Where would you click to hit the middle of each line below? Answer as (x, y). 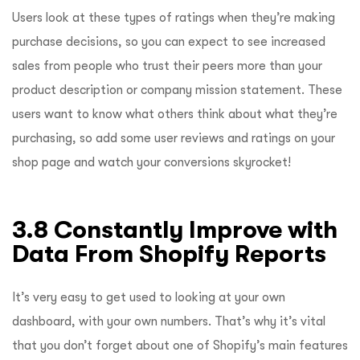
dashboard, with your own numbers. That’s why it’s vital (169, 321)
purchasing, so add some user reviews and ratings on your (174, 138)
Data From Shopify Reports (169, 253)
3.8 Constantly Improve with (175, 229)
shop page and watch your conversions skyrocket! (151, 162)
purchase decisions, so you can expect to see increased (169, 41)
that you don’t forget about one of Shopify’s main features (180, 345)
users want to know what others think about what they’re (175, 114)
